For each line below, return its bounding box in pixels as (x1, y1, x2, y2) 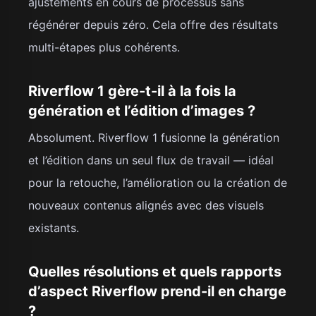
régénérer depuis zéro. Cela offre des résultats (28, 17, 278, 32)
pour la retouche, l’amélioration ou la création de (28, 175, 287, 190)
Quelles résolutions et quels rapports (28, 262, 281, 280)
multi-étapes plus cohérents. (28, 39, 180, 54)
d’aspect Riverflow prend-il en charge (28, 282, 286, 300)
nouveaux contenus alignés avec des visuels (28, 197, 264, 212)
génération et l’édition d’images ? (28, 102, 255, 119)
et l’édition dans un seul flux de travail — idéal (28, 152, 274, 167)
